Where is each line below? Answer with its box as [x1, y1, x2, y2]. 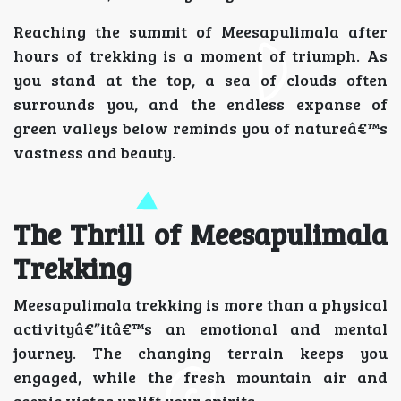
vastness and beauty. [13, 141, 175, 163]
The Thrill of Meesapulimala [13, 215, 388, 253]
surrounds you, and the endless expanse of [13, 93, 388, 115]
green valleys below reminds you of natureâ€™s [13, 117, 388, 139]
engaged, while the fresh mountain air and [13, 366, 388, 388]
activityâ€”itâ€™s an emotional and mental [13, 318, 388, 339]
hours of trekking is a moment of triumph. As [13, 45, 388, 66]
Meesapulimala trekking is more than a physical [13, 294, 388, 315]
